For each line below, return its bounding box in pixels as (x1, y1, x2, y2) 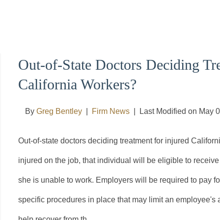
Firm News (92, 107, 130, 115)
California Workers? (18, 76, 137, 92)
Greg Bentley (36, 107, 82, 115)
